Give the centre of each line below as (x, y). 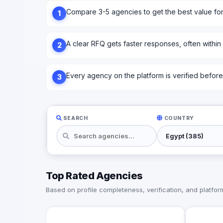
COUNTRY (178, 118)
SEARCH (75, 118)
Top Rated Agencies (94, 176)
